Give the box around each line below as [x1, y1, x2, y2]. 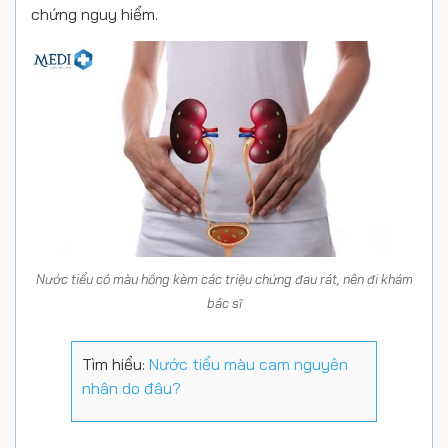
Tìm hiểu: [82, 354, 149, 375]
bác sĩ [206, 295, 242, 312]
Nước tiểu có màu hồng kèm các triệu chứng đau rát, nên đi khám [35, 271, 413, 288]
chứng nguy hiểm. [31, 3, 162, 24]
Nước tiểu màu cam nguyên [149, 354, 348, 375]
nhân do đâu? [82, 378, 181, 399]
